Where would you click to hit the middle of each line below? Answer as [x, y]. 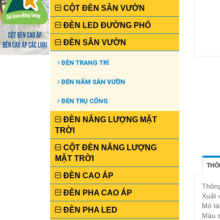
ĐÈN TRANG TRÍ [84, 63]
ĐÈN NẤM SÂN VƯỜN [93, 82]
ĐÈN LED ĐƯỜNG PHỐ [106, 25]
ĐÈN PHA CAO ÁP [97, 193]
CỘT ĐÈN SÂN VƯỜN [103, 8]
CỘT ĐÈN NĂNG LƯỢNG [109, 148]
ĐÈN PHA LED [89, 210]
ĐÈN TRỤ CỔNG [84, 101]
